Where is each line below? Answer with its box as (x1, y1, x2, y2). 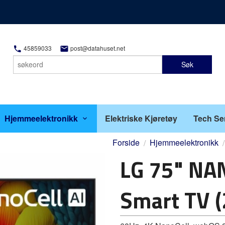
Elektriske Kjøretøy (105, 113, 178, 124)
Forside (113, 137, 140, 148)
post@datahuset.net (68, 44, 125, 53)
